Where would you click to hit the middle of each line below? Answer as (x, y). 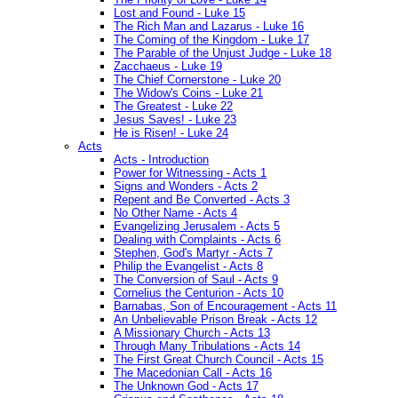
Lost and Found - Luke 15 (179, 13)
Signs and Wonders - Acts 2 (186, 187)
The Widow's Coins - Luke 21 (188, 93)
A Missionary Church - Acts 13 (192, 333)
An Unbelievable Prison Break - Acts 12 (215, 320)
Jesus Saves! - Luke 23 (175, 120)
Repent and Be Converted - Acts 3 (202, 200)
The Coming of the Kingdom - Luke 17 (211, 40)
